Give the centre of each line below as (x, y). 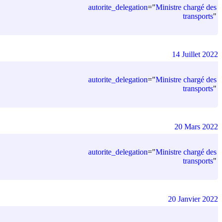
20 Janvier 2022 (193, 199)
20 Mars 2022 (196, 126)
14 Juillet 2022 (195, 54)
